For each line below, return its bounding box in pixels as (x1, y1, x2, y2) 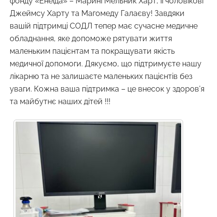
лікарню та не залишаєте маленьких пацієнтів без (10, 71, 192, 81)
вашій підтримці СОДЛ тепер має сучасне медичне (10, 21, 198, 31)
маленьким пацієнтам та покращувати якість (10, 46, 175, 56)
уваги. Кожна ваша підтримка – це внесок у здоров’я (10, 84, 204, 93)
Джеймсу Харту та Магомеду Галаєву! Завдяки (10, 8, 185, 18)
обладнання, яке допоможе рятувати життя (10, 33, 172, 43)
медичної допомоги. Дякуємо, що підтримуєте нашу (10, 59, 201, 68)
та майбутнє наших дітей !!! (10, 96, 110, 106)
